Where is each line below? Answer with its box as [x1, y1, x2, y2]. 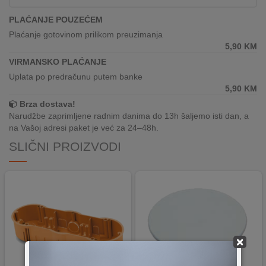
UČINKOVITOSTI [8, 230, 73, 239]
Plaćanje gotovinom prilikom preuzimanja [9, 30, 163, 39]
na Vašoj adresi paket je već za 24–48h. [9, 123, 159, 132]
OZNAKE [8, 206, 43, 216]
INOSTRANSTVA [8, 179, 72, 189]
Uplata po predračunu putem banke [9, 72, 142, 81]
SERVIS [8, 25, 37, 34]
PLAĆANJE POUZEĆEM [9, 15, 103, 24]
